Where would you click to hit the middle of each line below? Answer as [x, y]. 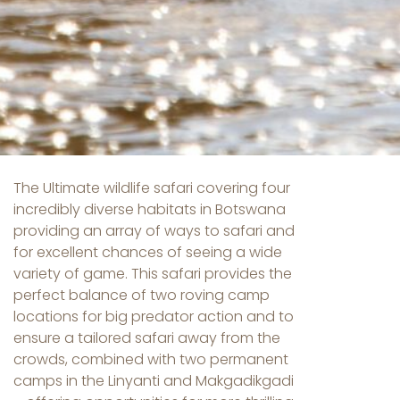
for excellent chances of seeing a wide [148, 252]
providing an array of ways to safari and [154, 230]
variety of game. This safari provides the [153, 273]
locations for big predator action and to [154, 316]
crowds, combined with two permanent [151, 359]
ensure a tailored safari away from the [147, 337]
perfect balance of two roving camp [142, 295]
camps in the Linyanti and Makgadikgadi [154, 380]
